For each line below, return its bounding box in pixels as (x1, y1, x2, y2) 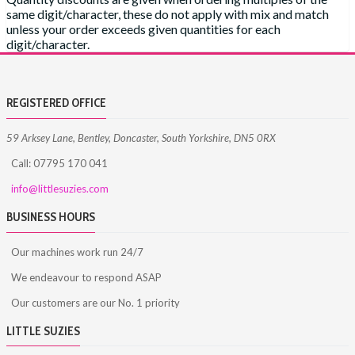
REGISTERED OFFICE (6, 96, 106, 111)
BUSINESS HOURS (6, 209, 95, 224)
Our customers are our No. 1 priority (10, 296, 180, 309)
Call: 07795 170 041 (10, 156, 108, 170)
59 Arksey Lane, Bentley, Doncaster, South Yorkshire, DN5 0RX (6, 131, 276, 144)
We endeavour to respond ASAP (10, 270, 162, 284)
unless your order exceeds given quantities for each (6, 21, 281, 37)
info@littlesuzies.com (10, 181, 109, 195)
